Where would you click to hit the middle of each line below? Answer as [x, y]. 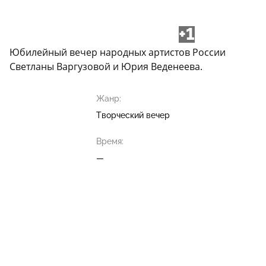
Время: [110, 142]
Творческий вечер [133, 115]
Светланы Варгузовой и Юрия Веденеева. [106, 67]
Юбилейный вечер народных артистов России [118, 53]
